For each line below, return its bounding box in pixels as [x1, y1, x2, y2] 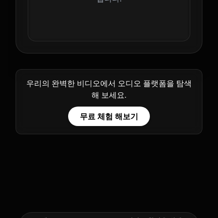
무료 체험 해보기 [80, 111, 138, 122]
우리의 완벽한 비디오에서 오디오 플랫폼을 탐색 [26, 78, 192, 89]
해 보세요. [91, 90, 127, 100]
